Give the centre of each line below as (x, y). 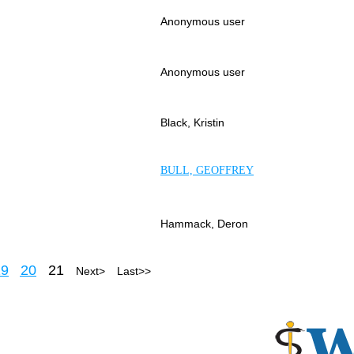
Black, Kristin (192, 122)
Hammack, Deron (204, 223)
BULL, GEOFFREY (207, 170)
